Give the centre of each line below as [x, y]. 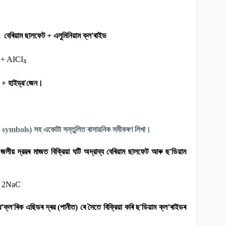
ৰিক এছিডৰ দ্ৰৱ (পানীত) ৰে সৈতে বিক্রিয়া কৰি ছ [77, 207]
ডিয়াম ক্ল [155, 207]
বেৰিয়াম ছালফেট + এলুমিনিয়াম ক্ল [48, 35]
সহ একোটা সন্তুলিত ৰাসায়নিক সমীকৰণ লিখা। [92, 129]
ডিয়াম [179, 151]
